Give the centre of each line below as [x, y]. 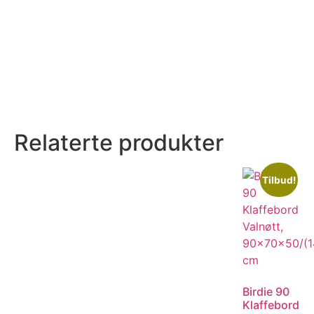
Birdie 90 [266, 291]
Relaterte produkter [119, 142]
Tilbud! [279, 180]
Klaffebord [271, 305]
